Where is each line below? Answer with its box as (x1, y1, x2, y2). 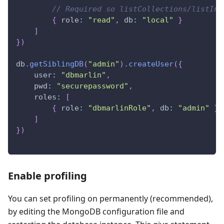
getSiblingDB (29, 59, 83, 69)
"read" (88, 15, 115, 25)
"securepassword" (56, 81, 128, 91)
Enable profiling (8, 169, 87, 183)
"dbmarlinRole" (88, 103, 151, 113)
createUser (128, 59, 173, 69)
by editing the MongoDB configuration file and (8, 206, 184, 217)
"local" (142, 15, 173, 25)
